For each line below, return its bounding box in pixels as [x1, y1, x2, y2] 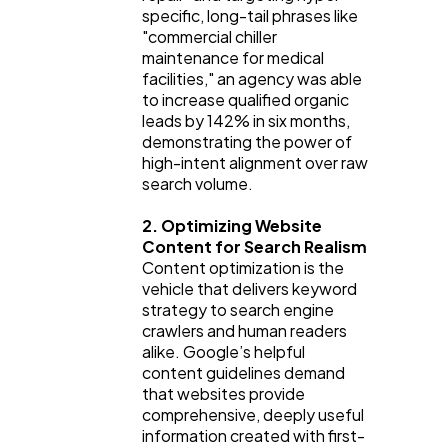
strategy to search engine [142, 298, 334, 320]
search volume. [142, 172, 253, 194]
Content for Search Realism [142, 235, 367, 257]
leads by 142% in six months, [142, 109, 350, 131]
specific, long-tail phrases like [142, 4, 358, 26]
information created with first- [142, 424, 365, 446]
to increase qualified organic [142, 88, 349, 110]
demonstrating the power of [142, 130, 352, 152]
